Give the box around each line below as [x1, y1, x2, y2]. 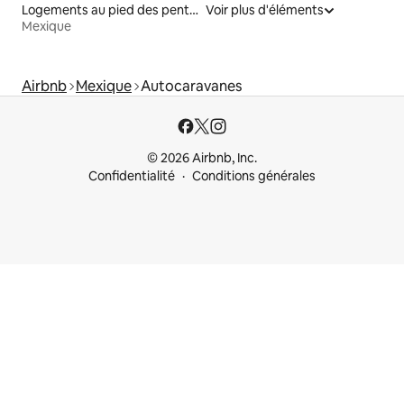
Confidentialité [88, 168, 175, 184]
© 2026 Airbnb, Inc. [147, 150, 257, 166]
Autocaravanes [141, 76, 242, 96]
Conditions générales [192, 168, 316, 184]
